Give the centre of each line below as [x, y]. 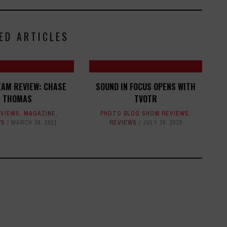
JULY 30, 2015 [162, 123]
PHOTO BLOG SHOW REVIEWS [144, 114]
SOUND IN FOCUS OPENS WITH [145, 87]
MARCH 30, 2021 [34, 123]
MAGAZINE [40, 114]
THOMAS [17, 99]
